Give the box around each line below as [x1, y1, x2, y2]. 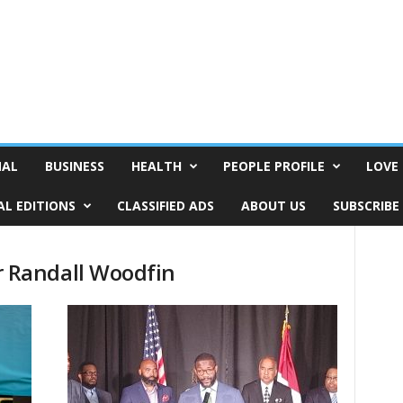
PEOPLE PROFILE [222, 157, 325, 175]
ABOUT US [240, 197, 306, 214]
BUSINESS [44, 157, 104, 175]
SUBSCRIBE [332, 197, 399, 214]
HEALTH [130, 157, 182, 175]
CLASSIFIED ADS [116, 197, 214, 214]
